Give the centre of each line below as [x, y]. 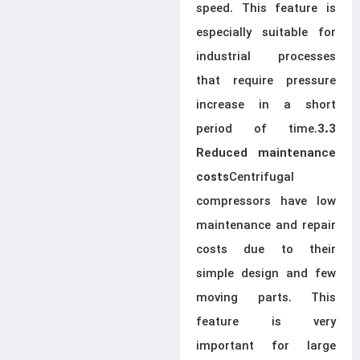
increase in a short [266, 105]
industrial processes [266, 57]
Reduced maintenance [266, 153]
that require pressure [266, 81]
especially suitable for [266, 33]
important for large [266, 346]
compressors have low [266, 202]
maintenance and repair [266, 226]
